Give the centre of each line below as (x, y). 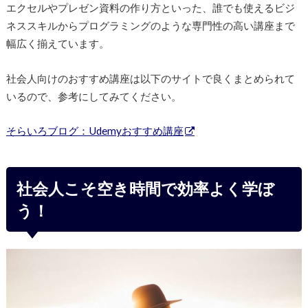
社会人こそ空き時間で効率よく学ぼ (145, 189)
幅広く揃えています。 (57, 44)
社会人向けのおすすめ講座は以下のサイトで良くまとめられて (150, 78)
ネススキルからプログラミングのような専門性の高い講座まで (150, 26)
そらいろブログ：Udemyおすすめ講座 (95, 131)
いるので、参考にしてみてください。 (93, 96)
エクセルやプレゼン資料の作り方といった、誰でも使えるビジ (150, 8)
